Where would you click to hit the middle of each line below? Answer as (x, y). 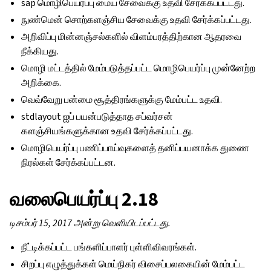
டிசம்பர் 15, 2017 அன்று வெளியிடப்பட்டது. (90, 223)
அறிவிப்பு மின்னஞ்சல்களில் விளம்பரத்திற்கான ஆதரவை (132, 37)
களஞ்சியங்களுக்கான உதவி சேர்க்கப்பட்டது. (107, 131)
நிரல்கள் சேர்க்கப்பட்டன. (69, 162)
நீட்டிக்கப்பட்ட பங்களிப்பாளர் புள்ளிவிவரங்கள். (109, 247)
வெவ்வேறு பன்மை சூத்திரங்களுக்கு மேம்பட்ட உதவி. (122, 100)
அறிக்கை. (41, 83)
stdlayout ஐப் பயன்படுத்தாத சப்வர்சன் (97, 116)
